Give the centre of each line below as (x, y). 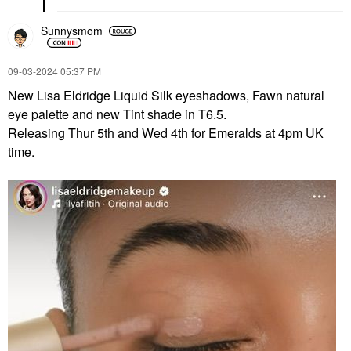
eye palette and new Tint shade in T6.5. (119, 114)
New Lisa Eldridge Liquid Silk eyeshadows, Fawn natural (166, 95)
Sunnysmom (72, 31)
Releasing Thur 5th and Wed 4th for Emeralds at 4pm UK (166, 132)
